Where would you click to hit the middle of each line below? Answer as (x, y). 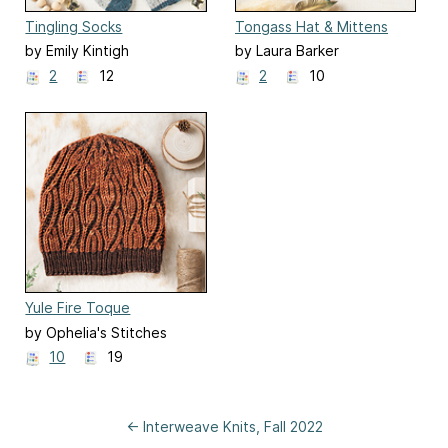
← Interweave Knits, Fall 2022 (224, 426)
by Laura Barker (287, 51)
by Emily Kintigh (77, 51)
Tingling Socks (74, 26)
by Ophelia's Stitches (96, 332)
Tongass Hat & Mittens (311, 26)
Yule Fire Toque (78, 308)
